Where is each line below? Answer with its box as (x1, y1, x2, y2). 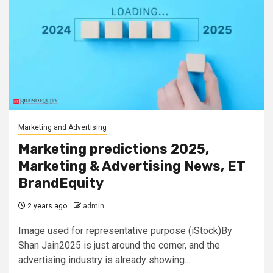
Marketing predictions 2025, (18, 141, 209, 157)
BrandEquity (18, 175, 104, 191)
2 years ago (26, 202, 67, 210)
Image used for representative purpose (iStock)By (18, 225, 232, 236)
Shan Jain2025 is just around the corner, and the (18, 239, 220, 251)
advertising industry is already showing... (18, 254, 190, 266)
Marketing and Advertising (18, 123, 107, 132)
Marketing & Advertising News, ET (18, 158, 245, 174)
